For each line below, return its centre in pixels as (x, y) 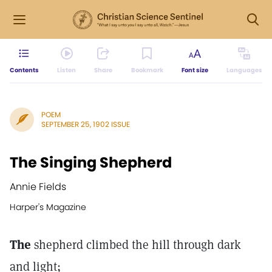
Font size (195, 70)
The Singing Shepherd (91, 162)
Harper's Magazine (48, 207)
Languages (244, 70)
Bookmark (147, 70)
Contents (24, 70)
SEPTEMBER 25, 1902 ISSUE (86, 124)
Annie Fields (38, 187)
